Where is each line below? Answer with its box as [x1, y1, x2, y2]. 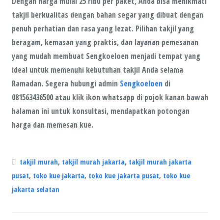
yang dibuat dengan [137, 9, 203, 20]
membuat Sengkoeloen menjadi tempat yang [51, 50, 200, 61]
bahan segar [96, 9, 137, 20]
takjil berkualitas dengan [12, 9, 96, 20]
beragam [12, 36, 41, 48]
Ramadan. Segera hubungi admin [12, 78, 120, 89]
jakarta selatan [12, 184, 59, 194]
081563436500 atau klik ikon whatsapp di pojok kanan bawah [12, 91, 208, 103]
